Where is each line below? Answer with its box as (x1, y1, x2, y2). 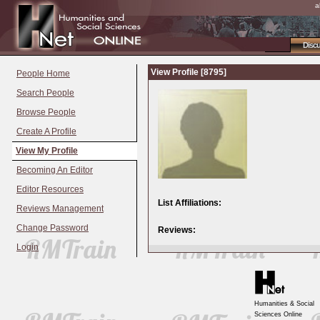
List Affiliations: (158, 198, 221, 208)
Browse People (16, 107, 76, 117)
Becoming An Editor (16, 165, 93, 176)
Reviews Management (16, 204, 104, 214)
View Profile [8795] (151, 67, 226, 77)
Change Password (16, 223, 89, 234)
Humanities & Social (254, 300, 314, 307)
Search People (16, 88, 74, 98)
